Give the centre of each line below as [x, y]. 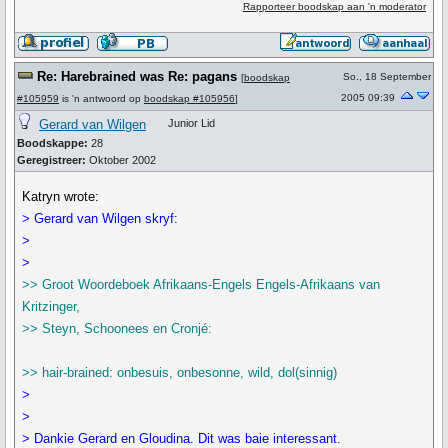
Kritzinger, [51, 306]
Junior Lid [191, 123]
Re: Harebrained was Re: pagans [137, 76]
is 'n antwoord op [101, 98]
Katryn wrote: [61, 196]
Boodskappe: [52, 143]
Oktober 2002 [121, 160]
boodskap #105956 [189, 98]
